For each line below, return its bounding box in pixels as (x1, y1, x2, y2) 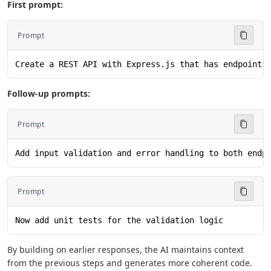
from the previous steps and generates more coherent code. (7, 257, 252, 269)
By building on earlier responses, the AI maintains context (7, 244, 244, 255)
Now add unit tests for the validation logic (15, 215, 223, 225)
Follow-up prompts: (7, 88, 90, 99)
